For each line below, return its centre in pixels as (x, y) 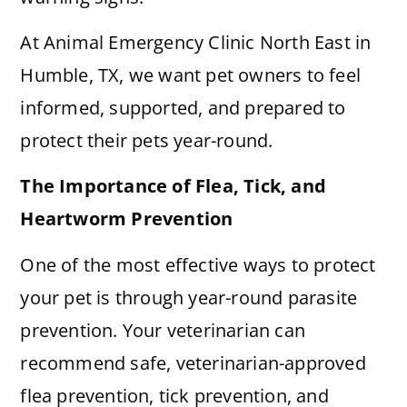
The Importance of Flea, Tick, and (173, 186)
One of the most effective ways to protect (198, 264)
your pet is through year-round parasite (189, 297)
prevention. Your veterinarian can (163, 330)
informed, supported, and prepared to (183, 107)
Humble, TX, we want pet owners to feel (190, 74)
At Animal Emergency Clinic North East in (196, 42)
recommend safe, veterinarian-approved (193, 362)
